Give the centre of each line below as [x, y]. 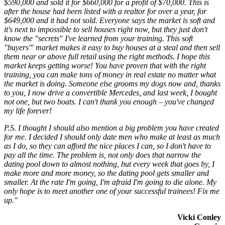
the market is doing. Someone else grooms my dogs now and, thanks [112, 84]
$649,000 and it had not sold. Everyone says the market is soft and [109, 21]
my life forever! [28, 111]
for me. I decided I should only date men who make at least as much [112, 137]
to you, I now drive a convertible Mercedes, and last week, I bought [110, 93]
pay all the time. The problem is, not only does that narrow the [102, 155]
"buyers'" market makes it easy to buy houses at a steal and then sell [112, 48]
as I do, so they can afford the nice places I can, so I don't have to [107, 146]
